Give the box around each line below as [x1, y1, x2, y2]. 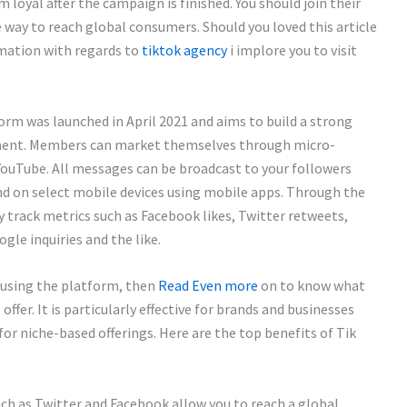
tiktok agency [142, 41, 227, 59]
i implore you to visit [227, 41, 357, 59]
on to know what [258, 276, 365, 295]
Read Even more [158, 276, 258, 295]
